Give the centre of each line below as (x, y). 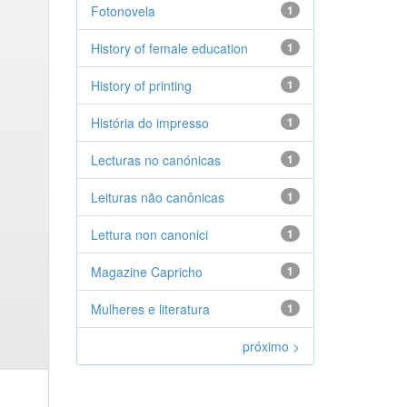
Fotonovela (123, 11)
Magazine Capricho (146, 272)
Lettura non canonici (149, 234)
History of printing (141, 85)
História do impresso (149, 123)
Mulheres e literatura (150, 309)
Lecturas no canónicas (155, 160)
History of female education (169, 48)
